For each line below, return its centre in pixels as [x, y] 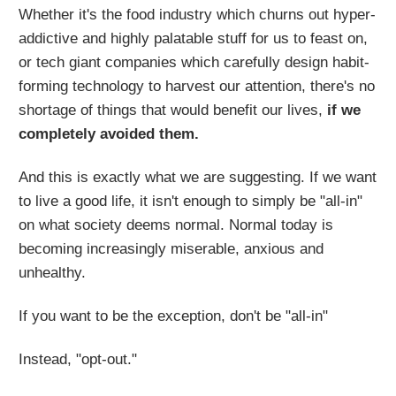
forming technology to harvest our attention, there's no [197, 86]
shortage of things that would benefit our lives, [173, 110]
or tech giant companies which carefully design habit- [194, 62]
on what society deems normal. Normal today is [176, 225]
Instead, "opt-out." [78, 359]
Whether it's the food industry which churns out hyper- [197, 14]
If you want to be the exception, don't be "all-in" [173, 316]
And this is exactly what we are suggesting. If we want [198, 177]
